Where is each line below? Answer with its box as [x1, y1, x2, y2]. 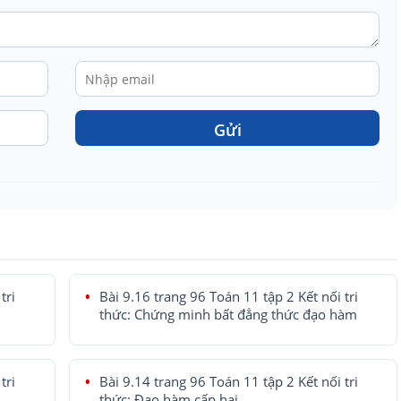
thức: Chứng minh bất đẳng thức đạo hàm [98, 306, 357, 324]
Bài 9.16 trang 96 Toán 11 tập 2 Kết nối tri [98, 288, 358, 306]
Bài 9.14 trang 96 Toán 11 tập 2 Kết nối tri [98, 373, 358, 391]
